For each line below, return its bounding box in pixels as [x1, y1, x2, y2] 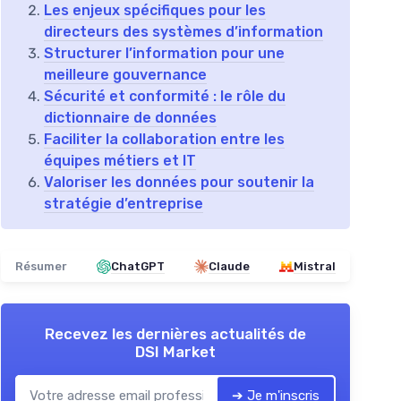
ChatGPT [111, 260, 165, 274]
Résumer [15, 260, 67, 274]
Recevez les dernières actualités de [45, 325, 306, 344]
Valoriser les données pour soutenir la [44, 174, 314, 192]
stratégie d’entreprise [44, 195, 203, 213]
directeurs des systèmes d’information [44, 23, 323, 41]
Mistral [294, 260, 336, 274]
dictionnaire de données [44, 109, 217, 127]
